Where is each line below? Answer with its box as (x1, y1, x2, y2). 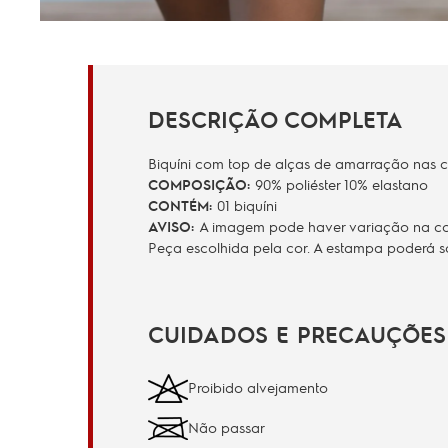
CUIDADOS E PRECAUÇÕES (148, 319, 446, 348)
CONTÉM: (148, 195, 217, 214)
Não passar (188, 418, 265, 437)
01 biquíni (217, 195, 277, 214)
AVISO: (148, 216, 199, 235)
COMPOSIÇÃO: (148, 174, 255, 193)
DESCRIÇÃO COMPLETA (148, 104, 403, 133)
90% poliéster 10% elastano (255, 174, 428, 193)
